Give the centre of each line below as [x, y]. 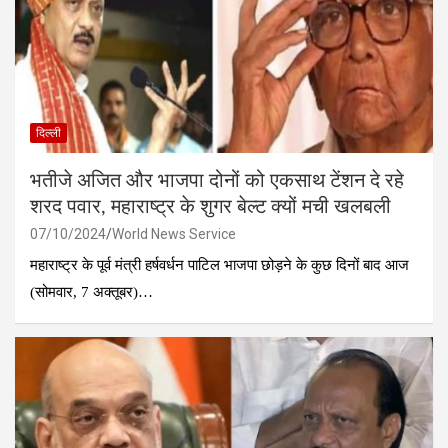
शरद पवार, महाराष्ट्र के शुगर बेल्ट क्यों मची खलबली [210, 206]
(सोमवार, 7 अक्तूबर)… [91, 291]
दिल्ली [48, 132]
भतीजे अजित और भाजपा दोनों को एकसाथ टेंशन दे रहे [217, 180]
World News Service [174, 233]
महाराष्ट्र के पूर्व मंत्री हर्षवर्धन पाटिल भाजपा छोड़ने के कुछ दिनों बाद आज [219, 264]
